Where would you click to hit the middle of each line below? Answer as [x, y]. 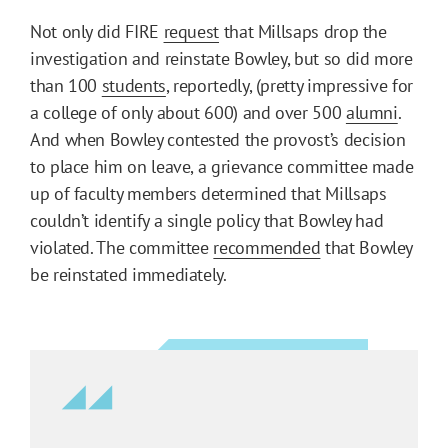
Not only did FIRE [97, 31]
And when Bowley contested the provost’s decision [218, 139]
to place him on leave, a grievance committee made [222, 166]
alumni [371, 112]
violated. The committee [122, 247]
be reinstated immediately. [128, 274]
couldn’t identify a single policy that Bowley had [207, 220]
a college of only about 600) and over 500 [188, 112]
